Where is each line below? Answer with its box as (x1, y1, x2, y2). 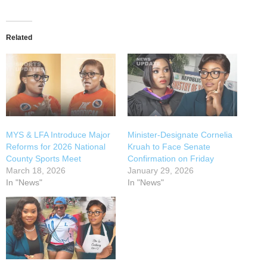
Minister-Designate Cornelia (128, 129, 232, 139)
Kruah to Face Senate (128, 141, 210, 151)
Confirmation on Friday (128, 153, 214, 163)
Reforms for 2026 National (6, 141, 105, 151)
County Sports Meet (6, 153, 81, 163)
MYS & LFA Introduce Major (6, 129, 110, 139)
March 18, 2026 (6, 165, 66, 175)
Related (6, 33, 32, 42)
